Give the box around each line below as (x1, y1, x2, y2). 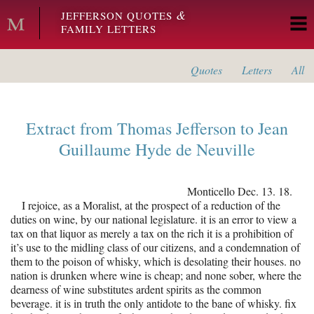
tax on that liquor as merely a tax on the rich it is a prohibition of (11, 226, 293, 240)
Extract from (26, 117, 117, 139)
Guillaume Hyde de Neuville (59, 138, 255, 161)
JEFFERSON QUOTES (61, 8, 176, 22)
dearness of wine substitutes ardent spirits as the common (11, 282, 261, 296)
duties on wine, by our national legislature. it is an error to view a (11, 212, 296, 226)
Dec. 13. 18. (238, 184, 292, 198)
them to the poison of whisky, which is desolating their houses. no (11, 254, 301, 268)
